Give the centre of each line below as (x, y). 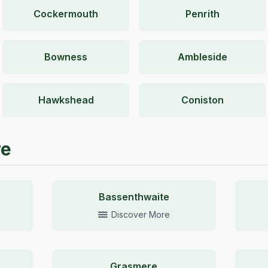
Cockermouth (66, 14)
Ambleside (202, 57)
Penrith (202, 14)
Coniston (202, 100)
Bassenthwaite (134, 197)
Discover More (140, 214)
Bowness (66, 57)
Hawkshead (66, 100)
